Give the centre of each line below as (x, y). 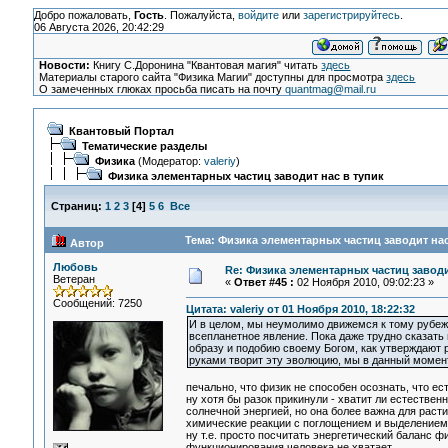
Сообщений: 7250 (97, 303)
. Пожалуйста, (200, 15)
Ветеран (73, 279)
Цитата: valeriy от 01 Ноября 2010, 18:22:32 (300, 309)
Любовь (75, 267)
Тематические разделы (144, 146)
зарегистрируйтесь (351, 15)
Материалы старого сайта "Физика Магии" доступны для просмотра (213, 77)
